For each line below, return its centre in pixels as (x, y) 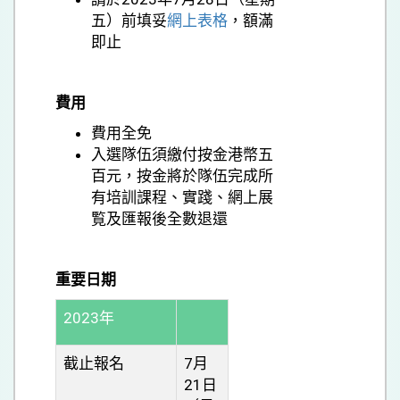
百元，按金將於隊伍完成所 (182, 175)
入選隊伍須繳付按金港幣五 (182, 154)
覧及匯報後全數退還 (159, 218)
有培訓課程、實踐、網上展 (182, 197)
